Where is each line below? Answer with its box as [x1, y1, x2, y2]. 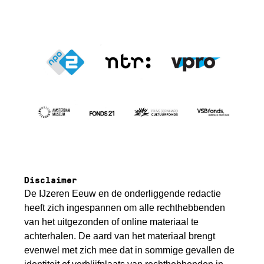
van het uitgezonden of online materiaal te [24, 216, 199, 227]
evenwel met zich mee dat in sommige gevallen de [24, 245, 235, 255]
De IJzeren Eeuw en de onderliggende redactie [24, 188, 222, 199]
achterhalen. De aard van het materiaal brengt [24, 230, 216, 241]
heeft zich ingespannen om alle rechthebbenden [24, 202, 226, 213]
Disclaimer [24, 173, 78, 186]
